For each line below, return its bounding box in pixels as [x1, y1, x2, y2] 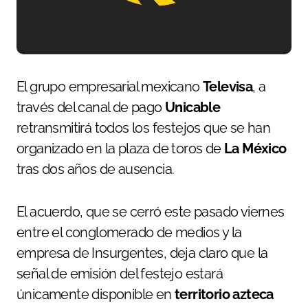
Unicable [165, 99, 221, 115]
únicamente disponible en [16, 286, 175, 302]
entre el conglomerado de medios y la [16, 224, 242, 241]
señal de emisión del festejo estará [16, 265, 223, 282]
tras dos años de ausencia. [16, 161, 175, 177]
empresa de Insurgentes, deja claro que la [16, 245, 268, 261]
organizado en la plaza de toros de [16, 140, 224, 157]
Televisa [203, 78, 253, 95]
